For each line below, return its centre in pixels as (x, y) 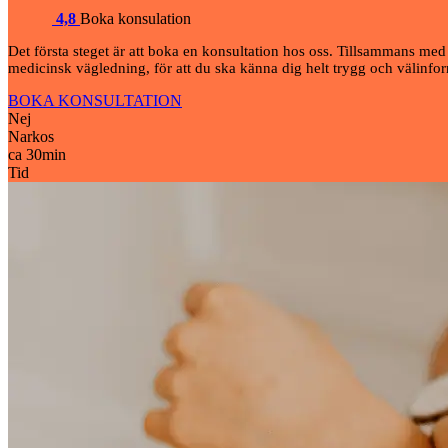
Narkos (31, 136)
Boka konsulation (135, 18)
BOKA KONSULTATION (95, 100)
